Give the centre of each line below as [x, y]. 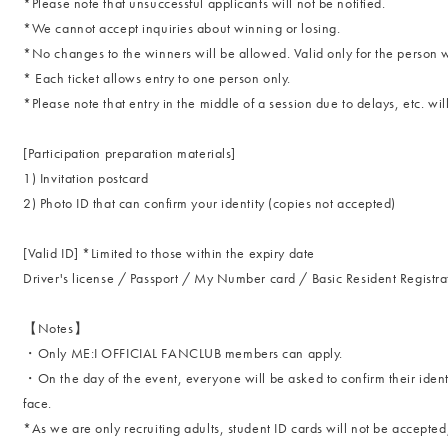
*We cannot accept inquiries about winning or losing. [182, 28]
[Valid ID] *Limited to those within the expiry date [169, 253]
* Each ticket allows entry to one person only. [157, 78]
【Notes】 [56, 328]
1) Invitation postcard [86, 178]
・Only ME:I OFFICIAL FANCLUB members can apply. [183, 353]
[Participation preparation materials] [129, 153]
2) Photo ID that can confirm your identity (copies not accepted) [210, 203]
